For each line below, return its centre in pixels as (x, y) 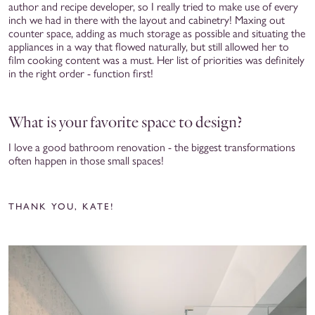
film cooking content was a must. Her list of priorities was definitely (156, 60)
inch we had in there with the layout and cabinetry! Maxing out (147, 20)
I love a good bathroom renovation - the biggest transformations (152, 147)
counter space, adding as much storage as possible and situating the (157, 33)
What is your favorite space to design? (127, 122)
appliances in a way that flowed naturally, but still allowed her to (149, 46)
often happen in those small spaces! (86, 160)
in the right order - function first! (81, 73)
